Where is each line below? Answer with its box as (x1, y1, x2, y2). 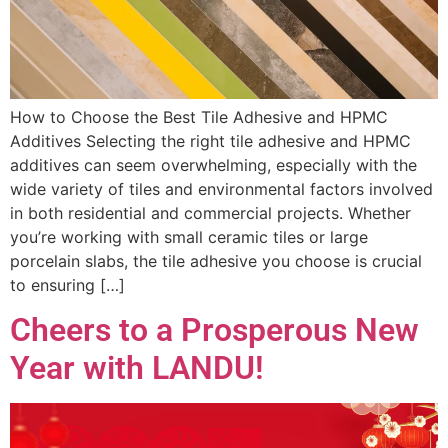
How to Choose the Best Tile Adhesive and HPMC (10, 106, 388, 127)
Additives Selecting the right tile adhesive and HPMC (10, 130, 411, 151)
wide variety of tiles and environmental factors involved (10, 178, 433, 199)
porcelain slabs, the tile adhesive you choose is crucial (10, 250, 422, 271)
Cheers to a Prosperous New (10, 311, 419, 350)
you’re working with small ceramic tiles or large (10, 226, 368, 247)
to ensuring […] (10, 274, 125, 295)
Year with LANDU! (10, 349, 264, 388)
